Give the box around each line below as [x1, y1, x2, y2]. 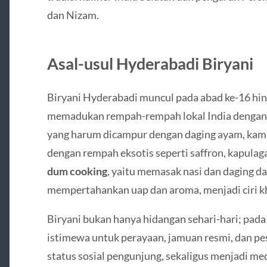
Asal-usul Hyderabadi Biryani [46, 54, 253, 74]
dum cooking [46, 164, 107, 178]
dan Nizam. [46, 8, 99, 22]
